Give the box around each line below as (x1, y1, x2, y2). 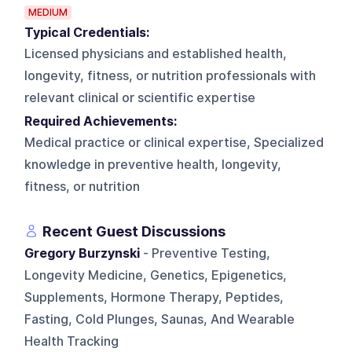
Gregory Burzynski (24, 245, 141, 261)
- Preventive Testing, (140, 245, 271, 261)
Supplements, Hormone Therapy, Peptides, (24, 289, 284, 305)
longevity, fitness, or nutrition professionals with (24, 68, 317, 83)
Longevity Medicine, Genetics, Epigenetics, (24, 267, 288, 283)
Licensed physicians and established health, (24, 46, 288, 61)
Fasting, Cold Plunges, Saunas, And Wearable (24, 311, 295, 327)
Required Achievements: (24, 113, 184, 129)
